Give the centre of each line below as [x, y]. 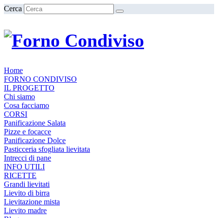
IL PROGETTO [29, 88]
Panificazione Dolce [35, 141]
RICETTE [20, 176]
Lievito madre [25, 211]
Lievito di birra [27, 193]
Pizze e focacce [27, 132]
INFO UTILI [24, 167]
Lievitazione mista [32, 202]
